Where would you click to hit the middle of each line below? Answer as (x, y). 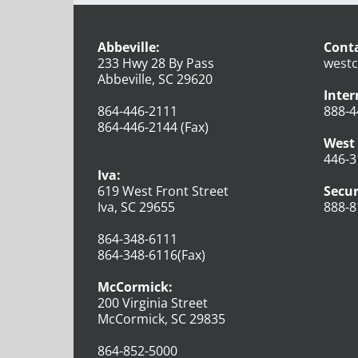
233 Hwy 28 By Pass (156, 63)
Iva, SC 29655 (136, 207)
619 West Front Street (163, 191)
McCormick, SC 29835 (161, 318)
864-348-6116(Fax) (151, 255)
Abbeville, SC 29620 (155, 79)
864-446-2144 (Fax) (153, 127)
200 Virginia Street (153, 302)
